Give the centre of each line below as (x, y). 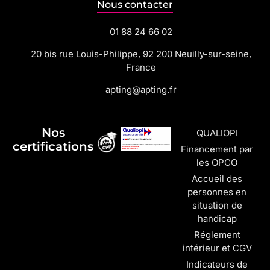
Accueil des (217, 179)
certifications (53, 147)
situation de (217, 206)
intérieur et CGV (217, 248)
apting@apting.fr (141, 90)
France (141, 67)
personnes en (217, 192)
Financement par (217, 149)
